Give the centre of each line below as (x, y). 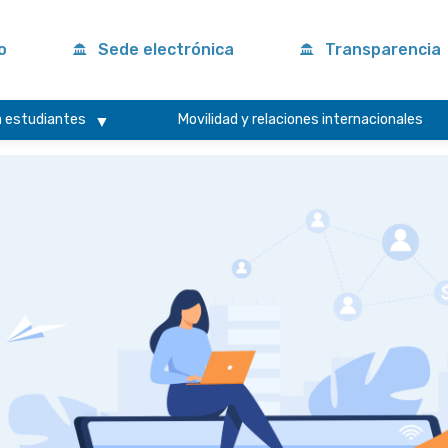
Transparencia (383, 49)
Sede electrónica (165, 49)
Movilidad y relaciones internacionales (300, 119)
